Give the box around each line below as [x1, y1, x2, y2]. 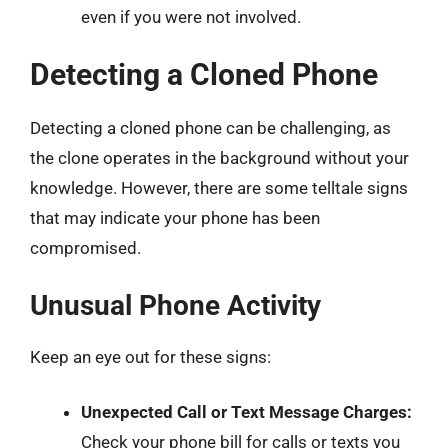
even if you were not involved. [81, 6, 301, 27]
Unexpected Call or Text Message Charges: [81, 402, 412, 422]
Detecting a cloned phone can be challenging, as [30, 118, 391, 138]
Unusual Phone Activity [30, 288, 321, 322]
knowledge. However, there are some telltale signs [30, 178, 408, 198]
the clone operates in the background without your [30, 148, 409, 168]
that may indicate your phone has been [30, 208, 320, 228]
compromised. [30, 238, 141, 258]
